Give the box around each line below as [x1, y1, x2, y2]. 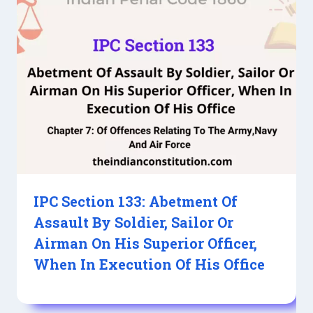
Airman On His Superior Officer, [34, 233, 257, 252]
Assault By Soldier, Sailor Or [34, 212, 233, 231]
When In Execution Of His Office [34, 254, 265, 273]
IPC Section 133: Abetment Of [34, 191, 238, 210]
